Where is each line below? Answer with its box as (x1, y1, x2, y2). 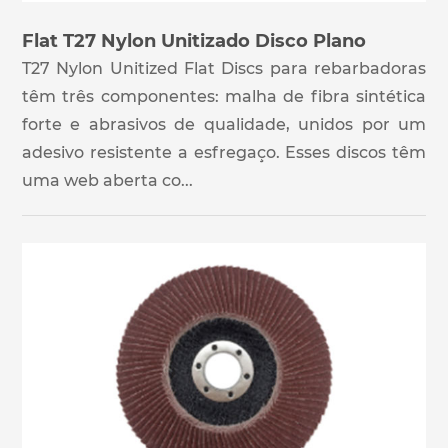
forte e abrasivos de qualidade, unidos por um (22, 114, 426, 134)
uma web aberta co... (22, 170, 193, 190)
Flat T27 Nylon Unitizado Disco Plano (22, 29, 366, 52)
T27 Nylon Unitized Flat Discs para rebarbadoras (22, 58, 426, 78)
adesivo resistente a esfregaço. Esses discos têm (22, 142, 426, 162)
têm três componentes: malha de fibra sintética (22, 86, 426, 106)
